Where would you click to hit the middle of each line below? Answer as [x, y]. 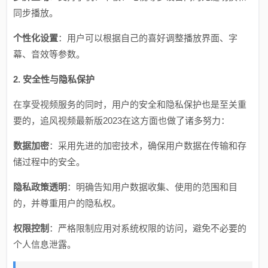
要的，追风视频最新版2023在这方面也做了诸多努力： [122, 121]
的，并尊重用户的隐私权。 [67, 203]
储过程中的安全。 [49, 162]
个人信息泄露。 [45, 244]
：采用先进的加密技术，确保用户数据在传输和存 [148, 146]
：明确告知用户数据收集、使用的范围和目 [153, 187]
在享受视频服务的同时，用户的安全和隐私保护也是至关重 [130, 104]
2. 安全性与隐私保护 [54, 79]
